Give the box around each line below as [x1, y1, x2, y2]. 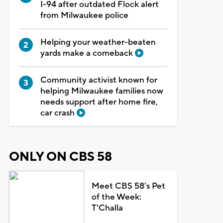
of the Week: [92, 191, 142, 203]
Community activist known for [40, 74, 157, 86]
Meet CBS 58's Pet [92, 180, 166, 192]
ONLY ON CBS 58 [8, 148, 112, 165]
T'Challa [92, 202, 123, 214]
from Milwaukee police [40, 9, 128, 21]
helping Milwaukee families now [40, 85, 163, 97]
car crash [40, 107, 77, 118]
